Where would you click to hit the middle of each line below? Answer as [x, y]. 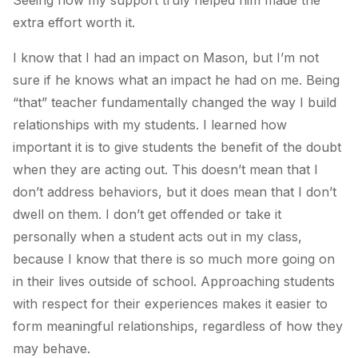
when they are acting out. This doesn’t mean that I [165, 169]
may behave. [52, 348]
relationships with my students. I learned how [150, 124]
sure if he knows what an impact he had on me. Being [176, 80]
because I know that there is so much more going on [174, 259]
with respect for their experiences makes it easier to [170, 303]
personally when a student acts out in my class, [157, 236]
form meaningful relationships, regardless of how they [178, 326]
